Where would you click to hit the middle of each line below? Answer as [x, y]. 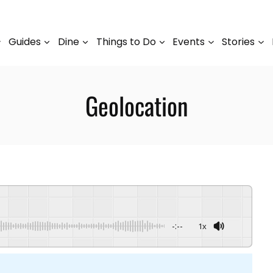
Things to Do [126, 41]
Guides [24, 41]
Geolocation [136, 105]
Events [189, 41]
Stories [239, 41]
